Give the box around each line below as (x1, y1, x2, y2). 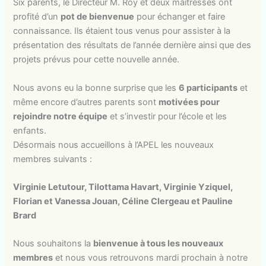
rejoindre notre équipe (13, 110, 108, 122)
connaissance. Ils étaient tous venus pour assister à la (13, 26, 231, 37)
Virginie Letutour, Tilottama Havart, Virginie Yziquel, (13, 182, 233, 192)
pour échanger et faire (134, 11, 226, 23)
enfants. (13, 125, 47, 136)
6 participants (179, 82, 238, 93)
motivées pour (159, 96, 220, 107)
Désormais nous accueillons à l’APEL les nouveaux (13, 139, 214, 150)
